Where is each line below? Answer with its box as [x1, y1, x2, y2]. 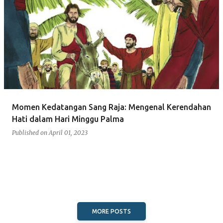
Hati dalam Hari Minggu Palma [12, 114, 124, 123]
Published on [12, 129, 49, 136]
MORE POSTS [92, 208, 131, 215]
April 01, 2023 [49, 129, 88, 136]
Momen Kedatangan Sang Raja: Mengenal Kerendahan [12, 103, 211, 111]
